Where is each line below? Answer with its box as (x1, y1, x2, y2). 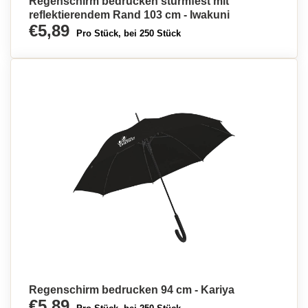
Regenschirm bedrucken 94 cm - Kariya (29, 284, 234, 296)
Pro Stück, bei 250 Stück (76, 28, 181, 38)
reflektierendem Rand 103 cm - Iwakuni (29, 9, 230, 21)
